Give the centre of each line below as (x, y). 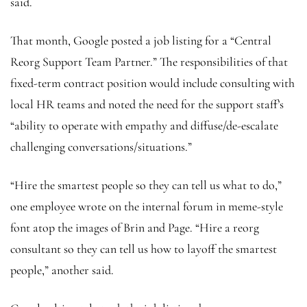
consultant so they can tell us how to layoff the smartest (144, 248)
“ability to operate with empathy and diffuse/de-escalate (144, 125)
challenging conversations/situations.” (102, 146)
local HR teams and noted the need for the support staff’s (147, 104)
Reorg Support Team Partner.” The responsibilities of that (149, 61)
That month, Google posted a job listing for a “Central (141, 40)
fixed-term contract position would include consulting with (152, 83)
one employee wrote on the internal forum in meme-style (147, 206)
